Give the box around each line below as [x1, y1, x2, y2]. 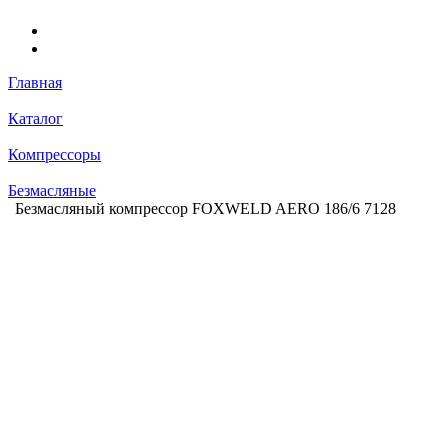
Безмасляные [8, 181, 96, 199]
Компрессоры [8, 145, 101, 163]
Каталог [8, 109, 63, 127]
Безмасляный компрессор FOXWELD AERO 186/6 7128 [15, 199, 396, 217]
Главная [8, 73, 62, 91]
